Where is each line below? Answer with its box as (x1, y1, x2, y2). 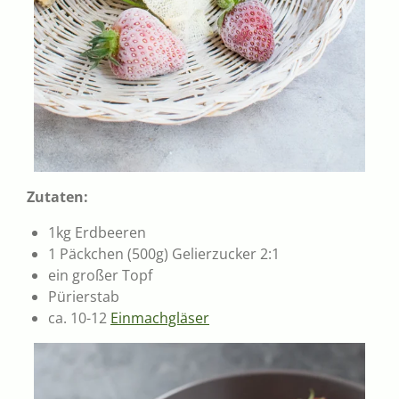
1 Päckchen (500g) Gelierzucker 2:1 (48, 243, 280, 264)
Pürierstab (48, 286, 119, 306)
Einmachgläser (110, 307, 209, 328)
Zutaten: (27, 186, 88, 207)
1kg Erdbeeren (48, 222, 146, 242)
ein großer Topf (48, 265, 152, 285)
